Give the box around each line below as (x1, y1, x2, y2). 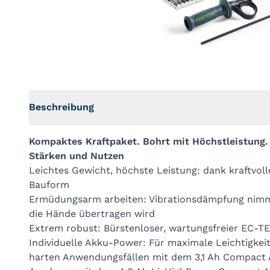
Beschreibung (29, 101, 94, 113)
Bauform (29, 179, 69, 190)
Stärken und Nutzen (29, 150, 124, 162)
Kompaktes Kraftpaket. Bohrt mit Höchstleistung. (29, 136, 268, 147)
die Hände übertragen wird (29, 208, 155, 219)
